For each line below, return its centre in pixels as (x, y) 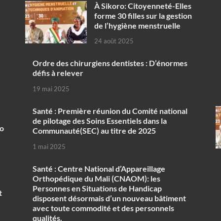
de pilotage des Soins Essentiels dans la (99, 121)
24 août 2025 (114, 41)
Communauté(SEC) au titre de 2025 (94, 131)
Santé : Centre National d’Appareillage (99, 168)
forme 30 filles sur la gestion (143, 15)
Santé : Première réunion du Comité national (110, 111)
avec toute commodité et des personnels (103, 208)
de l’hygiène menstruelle (137, 25)
